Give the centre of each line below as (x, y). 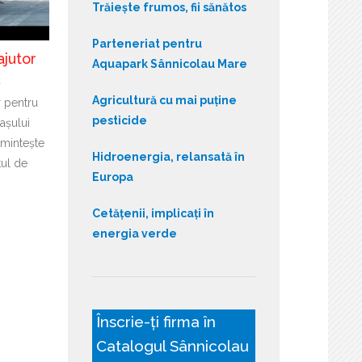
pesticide (119, 120)
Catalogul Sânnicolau (172, 345)
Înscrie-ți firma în (156, 321)
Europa (112, 177)
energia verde (134, 233)
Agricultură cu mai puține (164, 100)
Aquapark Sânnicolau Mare (169, 63)
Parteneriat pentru (147, 43)
